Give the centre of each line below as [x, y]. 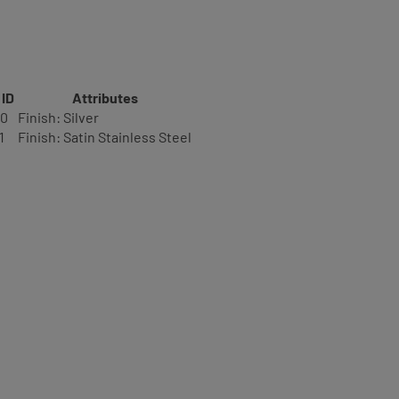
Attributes [105, 98]
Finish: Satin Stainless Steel [105, 137]
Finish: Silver [58, 117]
